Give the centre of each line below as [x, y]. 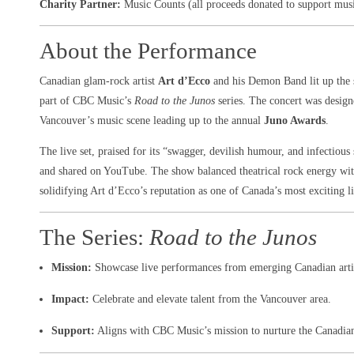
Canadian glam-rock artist [99, 81]
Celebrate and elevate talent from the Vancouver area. [211, 299]
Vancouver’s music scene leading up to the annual [152, 121]
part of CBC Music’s [87, 101]
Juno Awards [295, 121]
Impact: [71, 299]
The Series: [94, 237]
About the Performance [148, 51]
